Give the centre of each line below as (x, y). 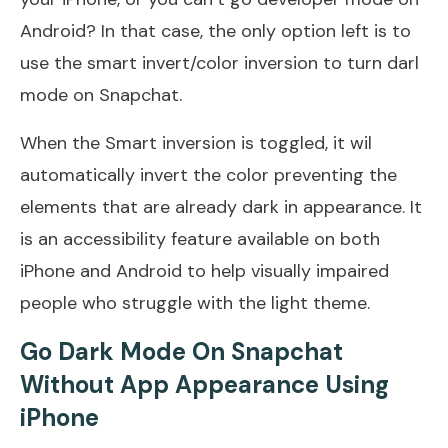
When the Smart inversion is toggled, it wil (196, 142)
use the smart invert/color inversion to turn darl (219, 62)
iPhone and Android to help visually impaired (204, 270)
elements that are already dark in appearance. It (221, 206)
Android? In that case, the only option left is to (215, 30)
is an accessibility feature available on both (200, 238)
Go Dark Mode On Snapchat (181, 351)
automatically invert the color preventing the (208, 174)
